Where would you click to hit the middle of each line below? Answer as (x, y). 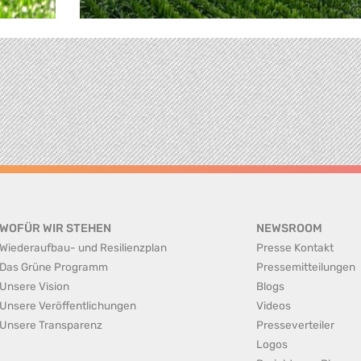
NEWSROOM (290, 228)
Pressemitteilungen (306, 267)
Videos (274, 305)
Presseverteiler (296, 325)
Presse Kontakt (295, 247)
